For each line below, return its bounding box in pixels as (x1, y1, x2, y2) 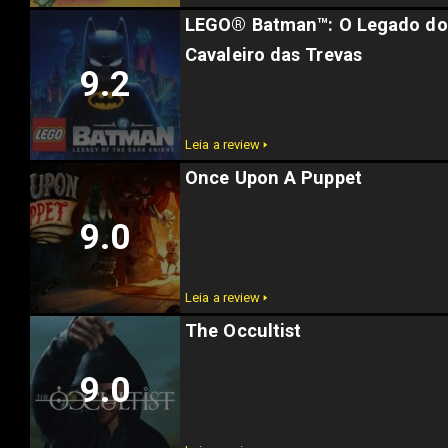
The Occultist (185, 320, 302, 342)
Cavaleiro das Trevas (185, 44, 363, 66)
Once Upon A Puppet (185, 167, 362, 189)
